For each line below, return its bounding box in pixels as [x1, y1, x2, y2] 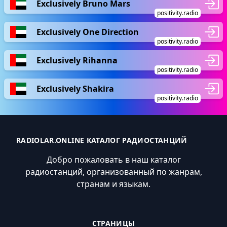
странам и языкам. [77, 178, 150, 190]
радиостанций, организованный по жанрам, [25, 166, 202, 177]
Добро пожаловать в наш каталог [46, 154, 181, 165]
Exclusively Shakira [36, 83, 114, 94]
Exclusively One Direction [36, 26, 139, 37]
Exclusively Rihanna [36, 54, 118, 66]
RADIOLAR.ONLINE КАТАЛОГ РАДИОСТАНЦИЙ [16, 135, 187, 145]
